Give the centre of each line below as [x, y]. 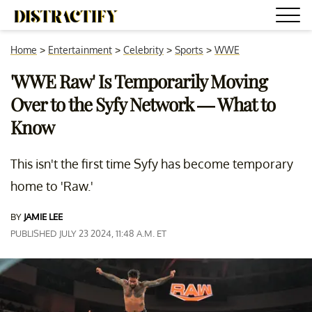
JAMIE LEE [43, 217]
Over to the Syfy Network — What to [143, 104]
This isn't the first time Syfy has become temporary [152, 164]
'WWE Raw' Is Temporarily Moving [139, 81]
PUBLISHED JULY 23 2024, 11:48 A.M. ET [88, 233]
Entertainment [80, 50]
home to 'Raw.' [52, 186]
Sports [189, 50]
